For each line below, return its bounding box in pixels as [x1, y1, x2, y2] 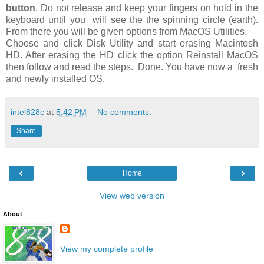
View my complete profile [60, 243, 153, 253]
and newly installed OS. [6, 73, 107, 84]
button [6, 2, 35, 13]
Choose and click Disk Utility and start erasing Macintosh [6, 38, 258, 48]
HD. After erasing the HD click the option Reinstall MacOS [6, 49, 258, 60]
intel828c [11, 107, 44, 117]
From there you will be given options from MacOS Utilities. [6, 26, 247, 37]
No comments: [97, 107, 152, 117]
